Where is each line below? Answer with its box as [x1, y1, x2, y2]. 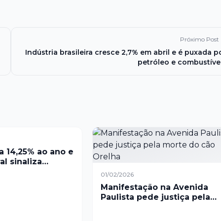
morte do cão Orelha [100, 202, 189, 212]
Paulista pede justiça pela [100, 192, 210, 202]
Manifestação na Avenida [100, 183, 208, 192]
